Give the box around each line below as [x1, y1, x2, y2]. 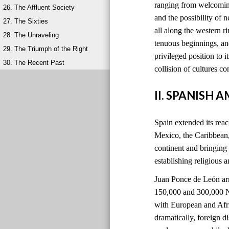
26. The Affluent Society [3, 4, 75, 11]
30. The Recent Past [3, 59, 64, 66]
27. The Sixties [3, 17, 48, 25]
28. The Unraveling [3, 31, 59, 39]
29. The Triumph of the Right [3, 45, 88, 53]
